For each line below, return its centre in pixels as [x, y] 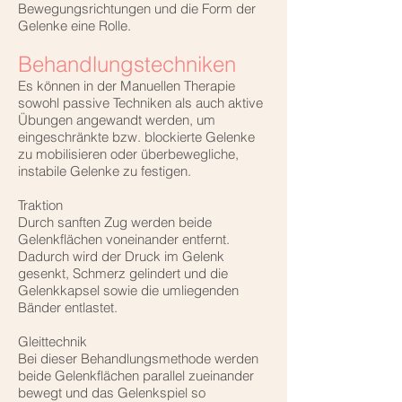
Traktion [40, 205]
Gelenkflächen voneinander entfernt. [124, 240]
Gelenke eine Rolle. [74, 26]
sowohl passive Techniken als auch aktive [140, 103]
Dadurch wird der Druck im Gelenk [121, 257]
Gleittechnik [52, 342]
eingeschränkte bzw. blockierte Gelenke [136, 137]
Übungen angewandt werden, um [117, 120]
